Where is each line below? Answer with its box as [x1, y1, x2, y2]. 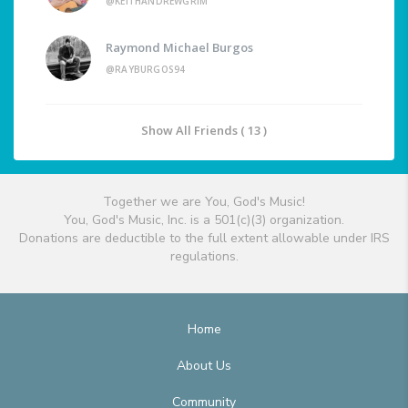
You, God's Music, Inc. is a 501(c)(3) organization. [64, 211, 344, 229]
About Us [177, 357, 231, 375]
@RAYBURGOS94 [106, 63, 186, 76]
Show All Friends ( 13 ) [141, 122, 267, 139]
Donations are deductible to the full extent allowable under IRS [18, 229, 390, 248]
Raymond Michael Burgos [106, 39, 253, 56]
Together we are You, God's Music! [103, 193, 305, 211]
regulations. [169, 248, 239, 266]
